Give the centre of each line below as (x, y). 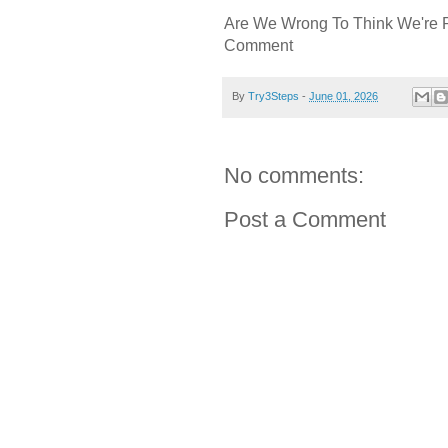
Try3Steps (273, 95)
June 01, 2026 (343, 95)
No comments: (294, 176)
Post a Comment (305, 220)
